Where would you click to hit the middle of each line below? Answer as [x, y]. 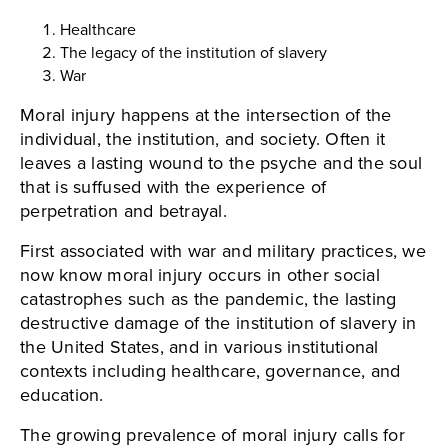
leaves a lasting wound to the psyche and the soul [221, 163]
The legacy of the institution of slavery [193, 53]
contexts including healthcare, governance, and [210, 371]
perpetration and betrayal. [124, 211]
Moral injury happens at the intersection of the [206, 115]
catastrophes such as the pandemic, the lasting [208, 299]
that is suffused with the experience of [173, 187]
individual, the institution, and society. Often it [203, 139]
